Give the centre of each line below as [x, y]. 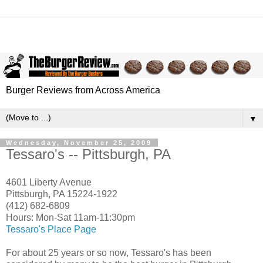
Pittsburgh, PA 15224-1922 [62, 194]
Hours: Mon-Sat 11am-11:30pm [70, 217]
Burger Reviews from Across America [83, 90]
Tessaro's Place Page [51, 229]
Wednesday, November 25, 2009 [79, 143]
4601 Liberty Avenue [49, 182]
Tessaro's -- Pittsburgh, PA [88, 154]
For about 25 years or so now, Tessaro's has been [109, 252]
